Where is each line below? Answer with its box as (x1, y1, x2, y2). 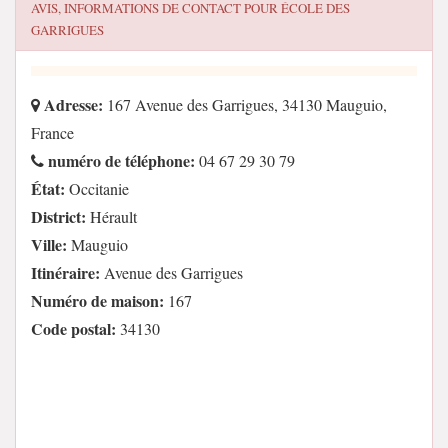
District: (31, 205, 86, 228)
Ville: (31, 233, 67, 256)
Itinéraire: (31, 261, 100, 284)
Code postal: (31, 317, 116, 340)
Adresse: (40, 93, 103, 116)
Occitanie (65, 178, 129, 199)
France (31, 122, 74, 143)
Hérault (86, 206, 137, 227)
